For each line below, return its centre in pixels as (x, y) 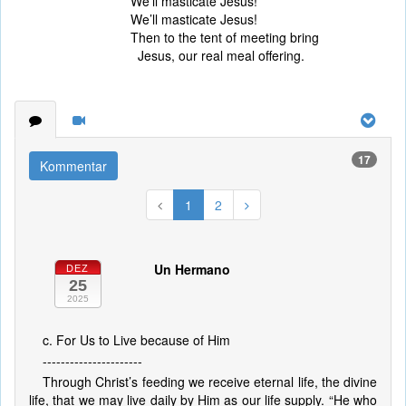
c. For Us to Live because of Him (136, 340)
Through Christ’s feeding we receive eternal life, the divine (210, 382)
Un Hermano (192, 269)
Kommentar (73, 166)
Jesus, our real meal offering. (217, 55)
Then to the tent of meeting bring (225, 37)
